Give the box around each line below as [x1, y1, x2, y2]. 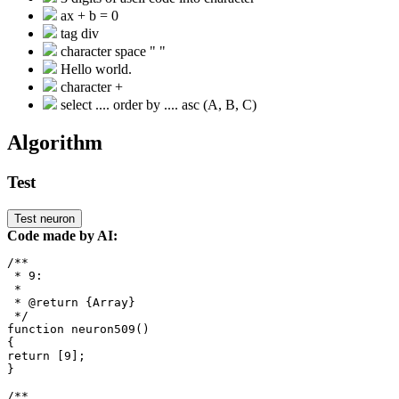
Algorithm [7, 130, 102, 154]
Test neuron [14, 211, 75, 225]
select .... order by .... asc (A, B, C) [57, 97, 256, 113]
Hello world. [57, 61, 132, 77]
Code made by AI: [7, 227, 118, 243]
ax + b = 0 [57, 8, 118, 24]
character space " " [57, 44, 166, 60]
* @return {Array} [7, 295, 135, 309]
